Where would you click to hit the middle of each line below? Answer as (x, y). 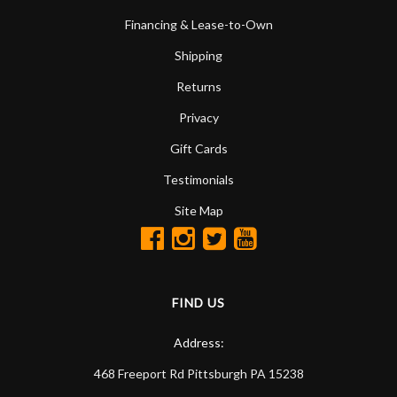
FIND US (198, 302)
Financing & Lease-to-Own (198, 24)
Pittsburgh (217, 373)
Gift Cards (198, 148)
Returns (198, 86)
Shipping (198, 55)
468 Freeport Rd (139, 373)
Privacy (198, 117)
